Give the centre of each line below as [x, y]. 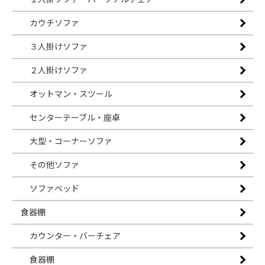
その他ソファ [54, 165]
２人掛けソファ [59, 70]
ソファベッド [54, 188]
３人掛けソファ [59, 46]
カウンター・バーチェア [75, 236]
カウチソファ [54, 23]
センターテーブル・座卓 [75, 117]
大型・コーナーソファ [71, 141]
